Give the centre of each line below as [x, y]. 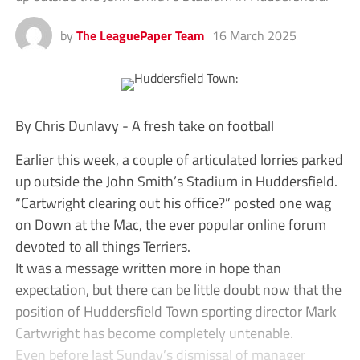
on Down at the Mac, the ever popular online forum [170, 225]
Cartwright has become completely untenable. [154, 333]
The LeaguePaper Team [140, 36]
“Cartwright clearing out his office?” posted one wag [173, 203]
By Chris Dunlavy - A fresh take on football [144, 126]
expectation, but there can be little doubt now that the [178, 290]
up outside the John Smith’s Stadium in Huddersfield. [176, 181]
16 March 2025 [254, 36]
